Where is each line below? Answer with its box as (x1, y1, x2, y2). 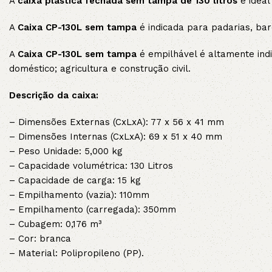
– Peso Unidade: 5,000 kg (9, 146, 123, 157)
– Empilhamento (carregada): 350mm (9, 204, 176, 216)
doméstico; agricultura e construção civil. (9, 63, 191, 75)
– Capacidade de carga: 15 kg (9, 175, 141, 186)
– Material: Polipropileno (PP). (9, 248, 144, 259)
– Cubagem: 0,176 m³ (9, 219, 101, 230)
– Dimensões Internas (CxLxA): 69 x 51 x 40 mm (9, 131, 222, 143)
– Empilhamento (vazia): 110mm (9, 189, 149, 201)
